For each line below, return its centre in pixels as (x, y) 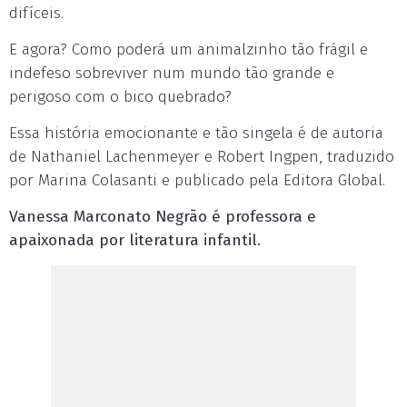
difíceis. (36, 13)
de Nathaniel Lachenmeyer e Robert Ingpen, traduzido (202, 157)
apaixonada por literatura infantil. (135, 240)
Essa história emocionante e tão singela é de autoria (196, 133)
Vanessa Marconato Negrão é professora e (163, 217)
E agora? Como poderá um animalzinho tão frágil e (189, 50)
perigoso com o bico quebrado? (120, 97)
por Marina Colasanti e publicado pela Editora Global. (197, 180)
